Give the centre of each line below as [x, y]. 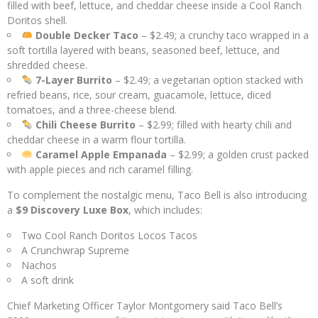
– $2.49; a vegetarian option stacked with [207, 80]
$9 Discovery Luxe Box [72, 210]
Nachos [39, 265]
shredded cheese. [47, 65]
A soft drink [48, 280]
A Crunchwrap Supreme [75, 250]
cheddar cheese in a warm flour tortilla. [97, 139]
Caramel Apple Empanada [101, 154]
